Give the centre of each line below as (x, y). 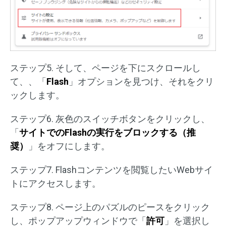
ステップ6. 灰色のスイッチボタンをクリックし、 (110, 119)
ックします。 (37, 95)
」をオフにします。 (69, 146)
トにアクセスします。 (55, 184)
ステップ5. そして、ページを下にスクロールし (105, 68)
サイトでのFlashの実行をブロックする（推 (107, 133)
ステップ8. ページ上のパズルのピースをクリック (110, 207)
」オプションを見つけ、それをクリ (141, 82)
